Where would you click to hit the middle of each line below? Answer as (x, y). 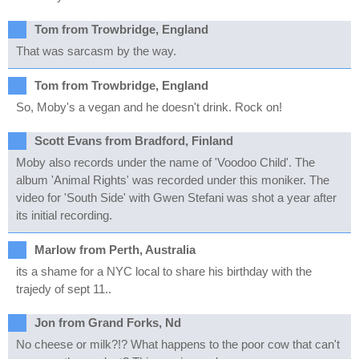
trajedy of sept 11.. (64, 289)
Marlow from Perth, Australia (115, 250)
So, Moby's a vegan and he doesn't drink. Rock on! (149, 107)
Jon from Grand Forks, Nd (108, 323)
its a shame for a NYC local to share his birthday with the (164, 271)
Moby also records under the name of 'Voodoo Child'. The (165, 162)
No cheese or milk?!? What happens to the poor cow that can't (178, 344)
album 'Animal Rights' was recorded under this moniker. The (173, 180)
